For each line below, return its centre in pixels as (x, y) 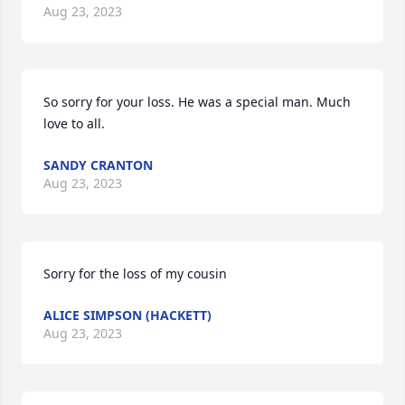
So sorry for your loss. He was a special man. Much (197, 102)
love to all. (74, 123)
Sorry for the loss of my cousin (135, 273)
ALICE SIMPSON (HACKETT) (127, 315)
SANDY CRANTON (98, 165)
